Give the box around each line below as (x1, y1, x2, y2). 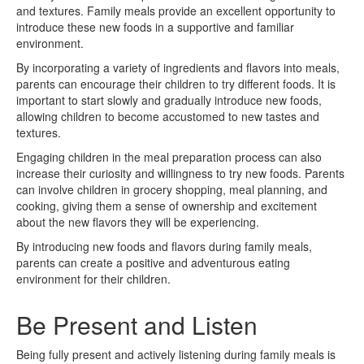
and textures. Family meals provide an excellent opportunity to (16, 2, 336, 19)
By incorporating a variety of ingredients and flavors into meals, (16, 58, 340, 76)
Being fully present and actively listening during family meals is (16, 345, 336, 362)
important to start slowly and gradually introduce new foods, (16, 91, 322, 108)
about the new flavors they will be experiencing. (16, 213, 259, 230)
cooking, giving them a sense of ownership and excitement (16, 197, 317, 214)
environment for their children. (16, 270, 171, 287)
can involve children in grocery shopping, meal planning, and (16, 180, 327, 197)
